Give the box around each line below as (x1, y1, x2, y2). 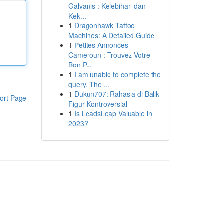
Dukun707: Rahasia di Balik (74, 89, 159, 99)
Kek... (68, 11, 86, 21)
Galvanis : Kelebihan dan (68, 1, 146, 11)
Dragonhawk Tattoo (74, 21, 135, 30)
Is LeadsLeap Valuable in (74, 109, 152, 118)
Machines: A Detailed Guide (68, 30, 154, 40)
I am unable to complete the (74, 69, 161, 79)
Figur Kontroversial (68, 99, 127, 109)
